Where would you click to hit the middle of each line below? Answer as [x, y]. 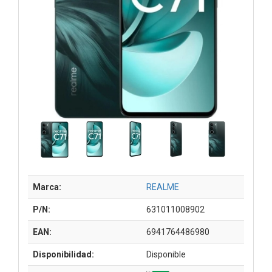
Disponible [166, 254]
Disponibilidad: [63, 254]
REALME [163, 187]
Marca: [47, 187]
